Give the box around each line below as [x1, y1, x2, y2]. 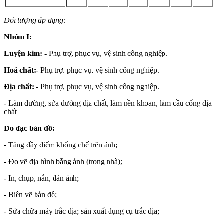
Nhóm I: [4, 33, 32, 41]
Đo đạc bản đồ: [4, 124, 54, 133]
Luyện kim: [4, 49, 44, 58]
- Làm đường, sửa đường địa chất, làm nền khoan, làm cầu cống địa [4, 99, 212, 108]
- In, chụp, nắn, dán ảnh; [4, 174, 79, 182]
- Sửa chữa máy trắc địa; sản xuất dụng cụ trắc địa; [4, 207, 159, 216]
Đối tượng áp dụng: [4, 16, 66, 25]
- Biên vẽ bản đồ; [4, 190, 57, 199]
